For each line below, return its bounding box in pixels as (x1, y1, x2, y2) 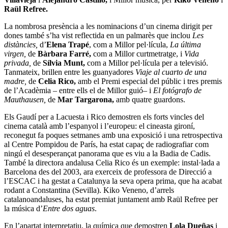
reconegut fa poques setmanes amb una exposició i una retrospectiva (4, 131, 222, 140)
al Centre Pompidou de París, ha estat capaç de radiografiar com (4, 140, 209, 149)
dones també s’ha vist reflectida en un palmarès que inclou (4, 31, 192, 40)
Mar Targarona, (58, 95, 114, 104)
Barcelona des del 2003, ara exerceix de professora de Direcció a (4, 167, 212, 177)
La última (170, 40, 201, 49)
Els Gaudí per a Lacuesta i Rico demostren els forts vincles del (4, 112, 204, 122)
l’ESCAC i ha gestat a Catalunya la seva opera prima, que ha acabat (4, 177, 222, 186)
